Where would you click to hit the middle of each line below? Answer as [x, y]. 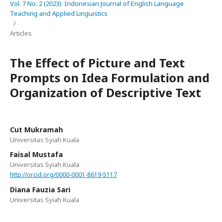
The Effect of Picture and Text [97, 63]
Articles [21, 33]
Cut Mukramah [36, 130]
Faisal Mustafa [36, 154]
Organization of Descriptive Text [106, 92]
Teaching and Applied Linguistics [59, 13]
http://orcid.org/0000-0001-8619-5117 [63, 174]
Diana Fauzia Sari [40, 189]
